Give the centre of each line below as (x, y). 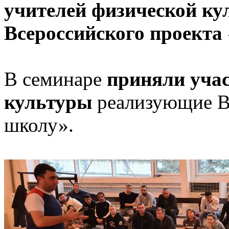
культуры (48, 102)
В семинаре (55, 79)
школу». (39, 125)
